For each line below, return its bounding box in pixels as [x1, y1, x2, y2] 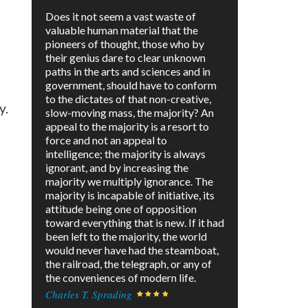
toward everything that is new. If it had [45, 216, 224, 230]
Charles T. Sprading [45, 287, 132, 302]
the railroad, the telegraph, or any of [45, 257, 212, 271]
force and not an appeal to [45, 133, 167, 147]
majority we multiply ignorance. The [45, 175, 213, 188]
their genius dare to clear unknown [45, 51, 206, 65]
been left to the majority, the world [45, 230, 207, 243]
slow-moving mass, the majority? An [45, 106, 214, 120]
